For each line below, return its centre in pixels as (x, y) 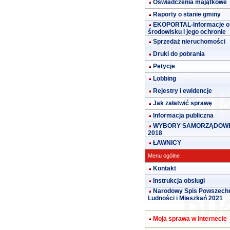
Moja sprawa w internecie (190, 219)
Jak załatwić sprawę (183, 103)
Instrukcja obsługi (179, 181)
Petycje (164, 66)
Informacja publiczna (183, 116)
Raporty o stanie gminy (187, 14)
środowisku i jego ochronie (187, 32)
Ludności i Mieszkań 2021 (185, 198)
